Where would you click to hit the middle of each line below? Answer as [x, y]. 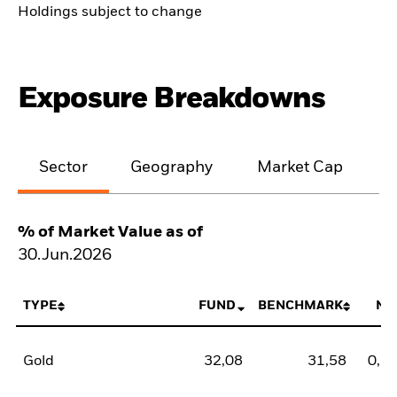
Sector [63, 167]
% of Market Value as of [110, 232]
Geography [172, 167]
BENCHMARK [300, 306]
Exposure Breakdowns [172, 99]
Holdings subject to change [110, 13]
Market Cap [300, 167]
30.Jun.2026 [65, 255]
